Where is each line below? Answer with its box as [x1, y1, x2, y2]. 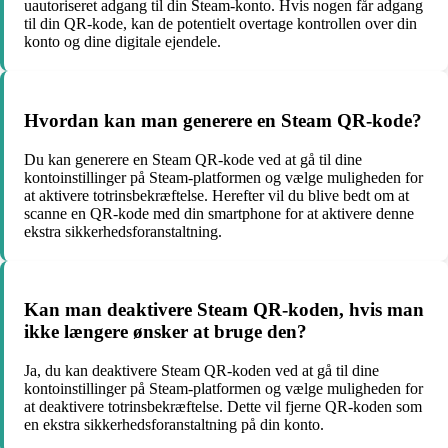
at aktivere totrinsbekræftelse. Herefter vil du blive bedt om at [24, 186, 409, 204]
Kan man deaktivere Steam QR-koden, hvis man [24, 299, 424, 321]
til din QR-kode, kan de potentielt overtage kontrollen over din [24, 15, 417, 33]
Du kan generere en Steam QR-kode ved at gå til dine [24, 150, 362, 168]
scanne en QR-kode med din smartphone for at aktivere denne [24, 204, 414, 222]
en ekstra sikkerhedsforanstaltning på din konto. [24, 415, 324, 433]
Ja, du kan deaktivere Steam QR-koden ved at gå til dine [24, 361, 379, 379]
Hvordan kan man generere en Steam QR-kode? [24, 109, 422, 131]
